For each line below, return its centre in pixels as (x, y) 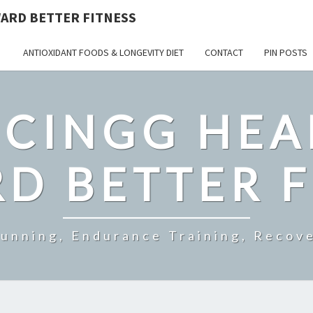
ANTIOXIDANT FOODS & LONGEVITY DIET (103, 52)
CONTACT (224, 52)
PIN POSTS (286, 52)
